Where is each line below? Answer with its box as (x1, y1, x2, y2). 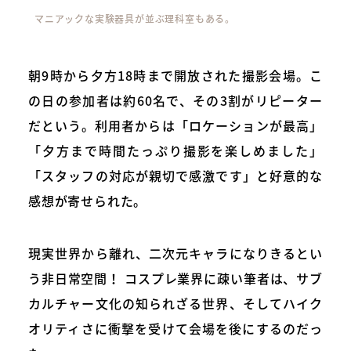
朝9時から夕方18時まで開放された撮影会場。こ (28, 65, 323, 85)
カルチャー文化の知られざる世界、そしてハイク (28, 293, 323, 313)
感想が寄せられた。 (28, 190, 147, 210)
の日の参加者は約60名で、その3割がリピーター (28, 90, 323, 110)
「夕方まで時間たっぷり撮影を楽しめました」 (28, 140, 323, 160)
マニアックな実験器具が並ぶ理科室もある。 (34, 11, 236, 26)
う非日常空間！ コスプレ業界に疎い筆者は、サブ (28, 268, 323, 288)
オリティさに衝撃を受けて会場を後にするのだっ (28, 318, 323, 338)
